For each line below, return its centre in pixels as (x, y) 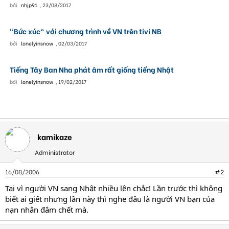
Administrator (55, 152)
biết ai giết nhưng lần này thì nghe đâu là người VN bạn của (110, 199)
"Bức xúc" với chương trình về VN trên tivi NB (85, 31)
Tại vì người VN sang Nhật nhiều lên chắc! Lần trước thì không (114, 188)
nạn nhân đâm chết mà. (47, 210)
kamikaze (55, 136)
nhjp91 (29, 5)
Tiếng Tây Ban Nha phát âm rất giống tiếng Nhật (91, 69)
